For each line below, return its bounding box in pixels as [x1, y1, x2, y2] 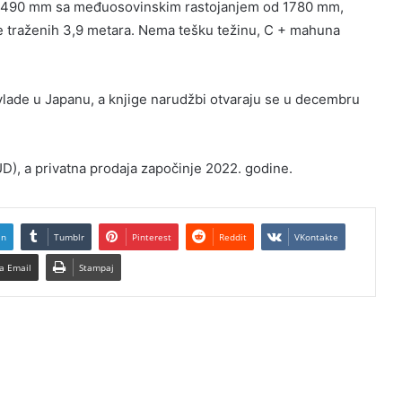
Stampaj [78, 261, 114, 275]
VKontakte [293, 231, 338, 244]
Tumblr [53, 231, 84, 244]
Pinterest [131, 231, 171, 244]
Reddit [218, 231, 247, 244]
